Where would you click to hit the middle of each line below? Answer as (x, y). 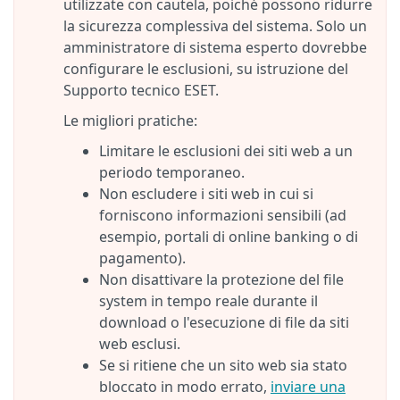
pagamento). (142, 258)
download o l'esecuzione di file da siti (224, 322)
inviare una (308, 387)
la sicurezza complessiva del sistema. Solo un (215, 26)
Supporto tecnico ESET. (141, 90)
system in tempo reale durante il (208, 301)
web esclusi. (140, 344)
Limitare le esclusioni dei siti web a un (226, 151)
